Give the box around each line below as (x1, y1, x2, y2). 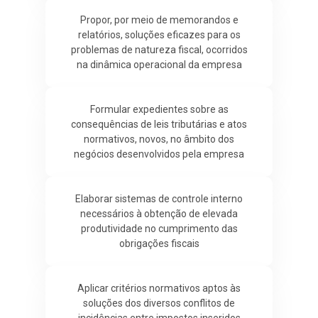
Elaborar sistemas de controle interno (75, 192, 243, 204)
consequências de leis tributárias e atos (71, 118, 247, 130)
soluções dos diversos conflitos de (83, 297, 235, 309)
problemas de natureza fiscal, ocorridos (70, 43, 248, 55)
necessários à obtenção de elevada (80, 207, 238, 219)
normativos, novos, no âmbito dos (84, 133, 234, 145)
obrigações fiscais (119, 237, 199, 249)
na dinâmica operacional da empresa (76, 58, 242, 70)
